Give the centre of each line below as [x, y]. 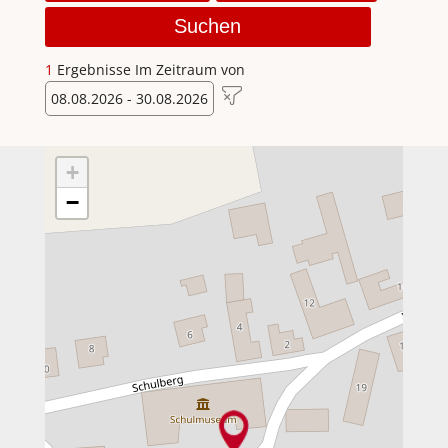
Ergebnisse [93, 69]
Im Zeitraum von [189, 69]
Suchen [208, 26]
